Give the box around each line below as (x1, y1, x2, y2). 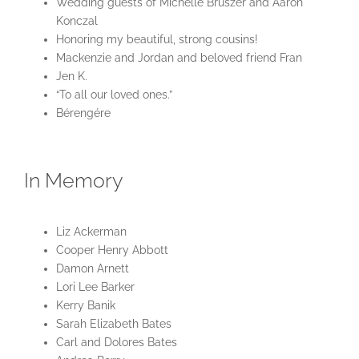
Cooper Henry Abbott (55, 244, 168, 257)
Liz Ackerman (55, 225, 127, 239)
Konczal (55, 14, 98, 28)
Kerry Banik (55, 299, 115, 313)
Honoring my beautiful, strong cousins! (55, 33, 258, 46)
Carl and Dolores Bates (55, 336, 177, 349)
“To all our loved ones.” (55, 88, 172, 102)
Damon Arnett (55, 262, 129, 276)
